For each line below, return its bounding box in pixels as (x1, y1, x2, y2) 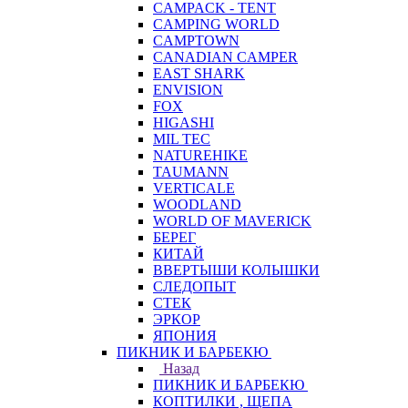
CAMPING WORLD (153, 16, 280, 32)
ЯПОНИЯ (153, 328, 217, 343)
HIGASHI (153, 115, 214, 130)
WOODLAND (153, 197, 241, 212)
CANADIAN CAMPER (153, 49, 298, 65)
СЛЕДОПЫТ (153, 279, 236, 294)
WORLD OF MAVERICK (153, 213, 311, 229)
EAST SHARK (153, 66, 245, 81)
